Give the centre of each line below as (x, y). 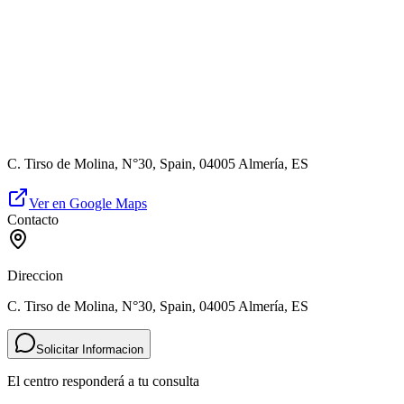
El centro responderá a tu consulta (103, 381)
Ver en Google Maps (88, 204)
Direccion (35, 276)
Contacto (33, 220)
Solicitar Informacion (90, 350)
